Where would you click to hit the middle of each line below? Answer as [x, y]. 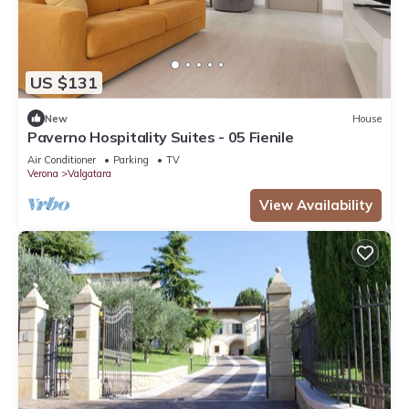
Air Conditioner [62, 160]
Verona [43, 174]
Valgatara [89, 174]
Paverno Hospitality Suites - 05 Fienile [161, 137]
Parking [131, 160]
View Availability [316, 205]
